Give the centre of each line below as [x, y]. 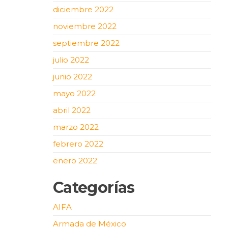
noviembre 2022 [84, 26]
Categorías [94, 187]
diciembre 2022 [83, 9]
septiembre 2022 [86, 43]
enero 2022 [75, 160]
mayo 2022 [74, 93]
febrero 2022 [78, 144]
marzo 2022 [76, 127]
